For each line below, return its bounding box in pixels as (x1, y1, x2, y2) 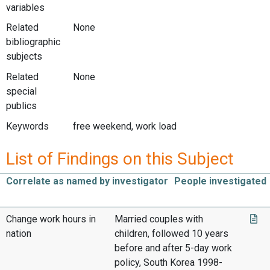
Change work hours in (6, 213, 96, 225)
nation (6, 228, 31, 240)
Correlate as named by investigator (6, 175, 168, 187)
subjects (6, 51, 42, 63)
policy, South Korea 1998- (115, 257, 222, 269)
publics (6, 99, 37, 111)
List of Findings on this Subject (6, 149, 234, 169)
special (6, 85, 37, 97)
